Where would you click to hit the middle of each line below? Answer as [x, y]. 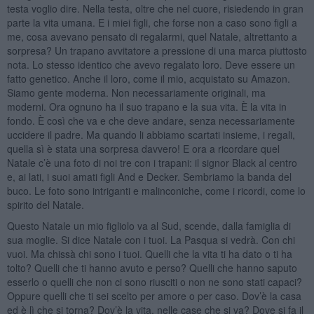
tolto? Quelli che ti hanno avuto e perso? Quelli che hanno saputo [152, 267]
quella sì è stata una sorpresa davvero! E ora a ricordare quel [143, 148]
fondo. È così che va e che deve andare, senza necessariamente [151, 120]
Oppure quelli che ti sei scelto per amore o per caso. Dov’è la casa [154, 295]
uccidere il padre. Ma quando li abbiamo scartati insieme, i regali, [151, 134]
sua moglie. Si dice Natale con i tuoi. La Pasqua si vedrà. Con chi [151, 239]
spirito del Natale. [45, 204]
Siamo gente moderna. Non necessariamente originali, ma [136, 92]
